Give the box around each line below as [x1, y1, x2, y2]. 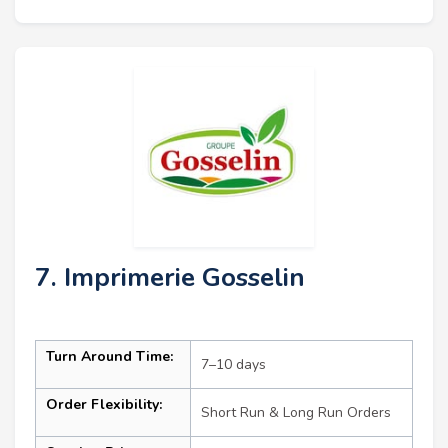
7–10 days [201, 354, 266, 374]
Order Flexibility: [46, 394, 162, 414]
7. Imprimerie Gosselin [35, 259, 305, 295]
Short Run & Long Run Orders [201, 402, 391, 422]
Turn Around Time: [46, 346, 173, 366]
